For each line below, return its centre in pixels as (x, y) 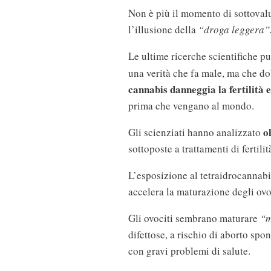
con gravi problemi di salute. (189, 251)
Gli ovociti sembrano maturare (194, 218)
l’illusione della (163, 30)
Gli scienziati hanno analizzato (195, 132)
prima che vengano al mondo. (191, 106)
